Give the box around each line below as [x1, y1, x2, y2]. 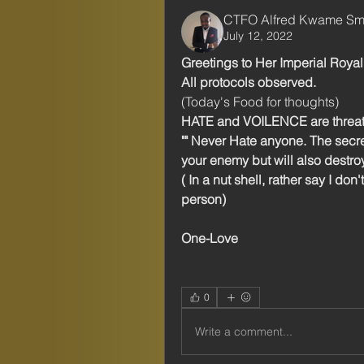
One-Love [181, 230, 241, 246]
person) [181, 191, 229, 207]
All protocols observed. [181, 74, 319, 90]
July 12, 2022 [223, 28, 292, 43]
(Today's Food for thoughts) [181, 93, 342, 110]
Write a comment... [195, 323, 292, 339]
